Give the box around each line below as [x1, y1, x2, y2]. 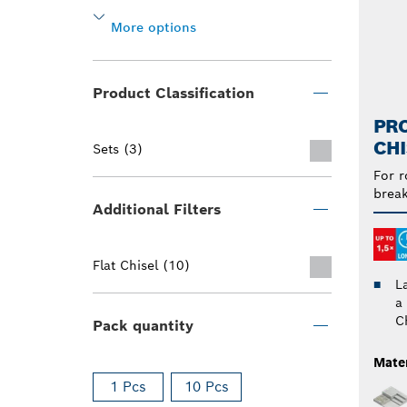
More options [111, 19, 196, 35]
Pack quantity [93, 316, 194, 335]
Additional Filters [93, 200, 221, 219]
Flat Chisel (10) [93, 257, 190, 273]
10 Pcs [184, 378, 229, 395]
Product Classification [93, 84, 254, 103]
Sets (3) [93, 141, 143, 157]
